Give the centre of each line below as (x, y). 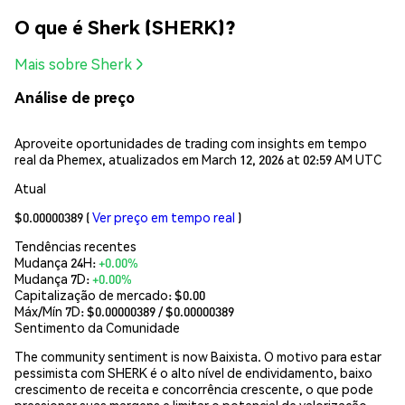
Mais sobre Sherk (73, 64)
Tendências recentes (75, 245)
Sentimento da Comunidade (97, 327)
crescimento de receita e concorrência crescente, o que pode (194, 388)
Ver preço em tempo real (164, 217)
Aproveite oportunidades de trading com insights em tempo (191, 142)
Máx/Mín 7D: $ (55, 311)
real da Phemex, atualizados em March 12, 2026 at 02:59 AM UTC (198, 159)
